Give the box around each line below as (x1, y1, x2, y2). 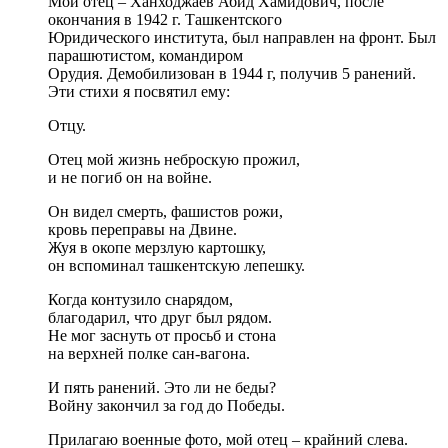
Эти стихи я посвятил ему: (48, 82, 230, 100)
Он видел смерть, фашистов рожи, (48, 202, 283, 220)
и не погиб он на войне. (48, 168, 212, 186)
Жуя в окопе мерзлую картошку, (48, 238, 266, 256)
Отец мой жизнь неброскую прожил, (48, 150, 300, 168)
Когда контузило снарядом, (48, 290, 233, 308)
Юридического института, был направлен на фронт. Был (48, 28, 436, 46)
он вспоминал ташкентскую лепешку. (48, 256, 305, 274)
